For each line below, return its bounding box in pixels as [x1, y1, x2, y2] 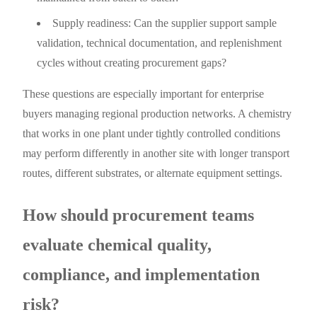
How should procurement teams [23, 205, 255, 224]
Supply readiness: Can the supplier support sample [52, 16, 277, 29]
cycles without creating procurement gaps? [37, 56, 227, 69]
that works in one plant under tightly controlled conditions [23, 127, 281, 139]
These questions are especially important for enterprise [23, 87, 265, 100]
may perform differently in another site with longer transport [23, 146, 290, 159]
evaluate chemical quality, [23, 235, 212, 254]
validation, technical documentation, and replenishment [37, 36, 282, 49]
